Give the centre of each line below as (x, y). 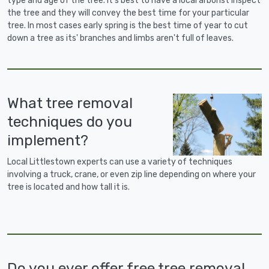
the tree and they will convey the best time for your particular (128, 13)
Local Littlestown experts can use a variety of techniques (120, 162)
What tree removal (70, 103)
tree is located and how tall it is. (68, 187)
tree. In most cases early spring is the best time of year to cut (128, 26)
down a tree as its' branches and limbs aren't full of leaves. (120, 38)
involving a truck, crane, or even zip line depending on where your (131, 175)
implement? (48, 141)
